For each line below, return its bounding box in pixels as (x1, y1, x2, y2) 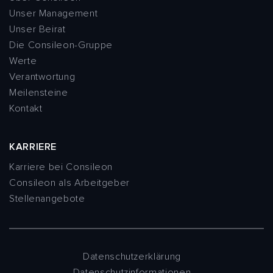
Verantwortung (9, 71, 76, 83)
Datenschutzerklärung (83, 250, 181, 263)
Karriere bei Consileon (9, 161, 113, 174)
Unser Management (9, 7, 98, 20)
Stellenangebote (9, 193, 85, 205)
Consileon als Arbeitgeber (9, 177, 130, 190)
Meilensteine (9, 87, 68, 99)
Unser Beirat (9, 23, 66, 36)
